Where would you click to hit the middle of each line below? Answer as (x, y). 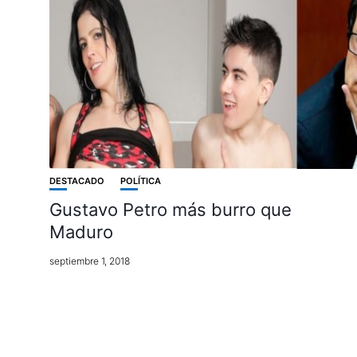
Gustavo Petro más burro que (171, 210)
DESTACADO (77, 181)
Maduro (81, 232)
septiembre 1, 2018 (90, 261)
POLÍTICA (141, 181)
